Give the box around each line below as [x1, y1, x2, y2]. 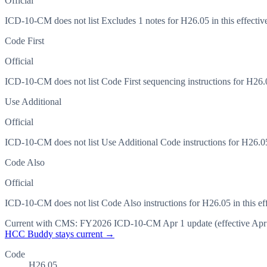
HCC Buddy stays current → [5, 229, 114, 240]
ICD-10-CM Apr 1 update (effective [111, 218, 250, 229]
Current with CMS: [5, 218, 80, 229]
